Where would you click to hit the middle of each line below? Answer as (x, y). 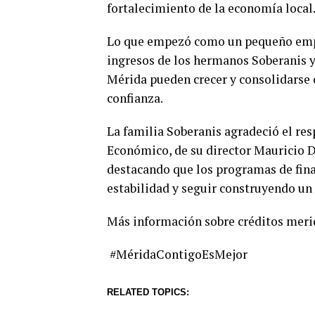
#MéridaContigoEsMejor (177, 254)
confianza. (135, 98)
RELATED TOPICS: (148, 292)
